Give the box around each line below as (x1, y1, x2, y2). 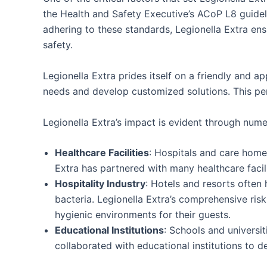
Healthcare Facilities (55, 147, 149, 159)
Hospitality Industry (55, 178, 145, 190)
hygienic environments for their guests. (55, 209, 231, 221)
